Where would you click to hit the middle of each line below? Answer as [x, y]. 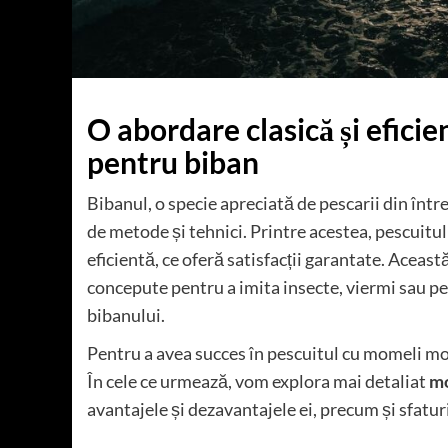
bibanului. [126, 315]
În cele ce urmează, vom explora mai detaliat [258, 381]
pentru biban [173, 162]
